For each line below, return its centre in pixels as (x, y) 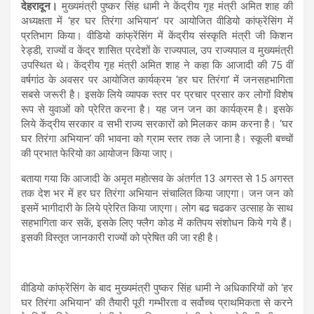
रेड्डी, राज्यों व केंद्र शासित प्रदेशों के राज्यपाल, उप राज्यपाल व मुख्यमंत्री (157, 50)
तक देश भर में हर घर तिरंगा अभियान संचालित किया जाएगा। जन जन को (157, 193)
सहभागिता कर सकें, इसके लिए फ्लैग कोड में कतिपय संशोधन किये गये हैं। (157, 223)
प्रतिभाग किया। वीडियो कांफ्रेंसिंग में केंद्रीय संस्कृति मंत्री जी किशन (157, 35)
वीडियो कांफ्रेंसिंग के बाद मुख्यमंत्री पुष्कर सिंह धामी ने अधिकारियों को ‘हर (157, 288)
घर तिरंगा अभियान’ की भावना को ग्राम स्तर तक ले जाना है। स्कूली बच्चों (157, 138)
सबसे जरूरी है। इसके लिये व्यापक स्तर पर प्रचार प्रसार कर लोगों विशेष (157, 94)
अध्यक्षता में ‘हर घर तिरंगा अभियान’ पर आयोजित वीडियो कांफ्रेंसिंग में (157, 21)
